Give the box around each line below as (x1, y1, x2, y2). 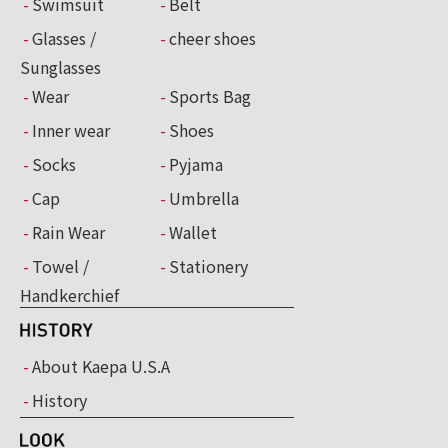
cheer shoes (169, 25, 256, 50)
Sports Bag (169, 83, 251, 108)
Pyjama (169, 151, 223, 176)
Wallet (169, 219, 217, 244)
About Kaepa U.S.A (32, 353, 170, 378)
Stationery (169, 253, 248, 278)
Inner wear (32, 117, 110, 142)
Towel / (32, 253, 89, 278)
